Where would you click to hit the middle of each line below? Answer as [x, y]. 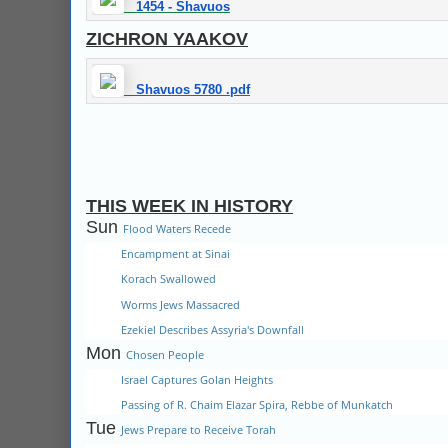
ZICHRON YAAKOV [167, 39]
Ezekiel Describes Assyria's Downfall [212, 330]
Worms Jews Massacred [180, 304]
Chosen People [165, 354]
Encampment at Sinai [175, 253]
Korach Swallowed [168, 279]
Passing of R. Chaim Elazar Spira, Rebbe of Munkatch [257, 404]
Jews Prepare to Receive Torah [198, 429]
